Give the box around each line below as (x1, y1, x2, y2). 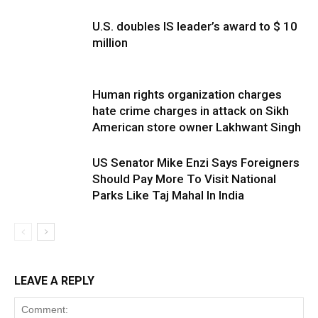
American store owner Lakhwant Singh (92, 120, 301, 135)
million (92, 35, 128, 50)
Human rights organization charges (92, 87, 282, 102)
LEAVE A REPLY (14, 274, 94, 288)
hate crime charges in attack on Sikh (92, 104, 289, 119)
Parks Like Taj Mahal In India (92, 188, 244, 203)
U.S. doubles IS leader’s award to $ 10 (92, 19, 297, 34)
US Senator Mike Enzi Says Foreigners (92, 155, 300, 170)
